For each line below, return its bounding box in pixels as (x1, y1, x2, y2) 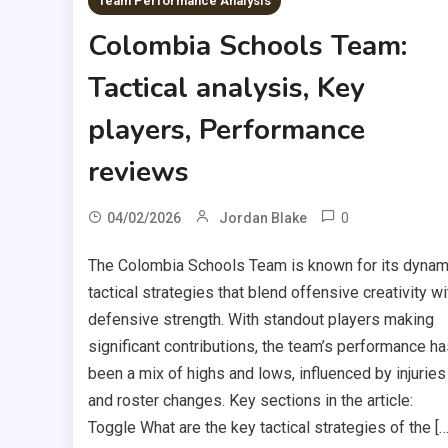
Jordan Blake (218, 209, 307, 226)
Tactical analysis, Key (87, 68, 365, 107)
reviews (87, 152, 189, 191)
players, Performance (87, 110, 365, 149)
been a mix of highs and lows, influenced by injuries (87, 363, 446, 383)
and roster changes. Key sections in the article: (87, 390, 413, 410)
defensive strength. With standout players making (87, 309, 434, 329)
